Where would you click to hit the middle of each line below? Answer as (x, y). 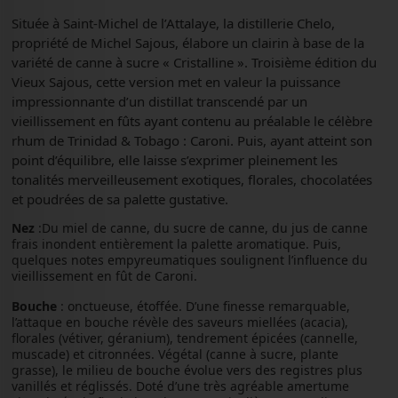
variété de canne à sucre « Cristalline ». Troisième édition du (194, 62)
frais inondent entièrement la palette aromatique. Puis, (176, 243)
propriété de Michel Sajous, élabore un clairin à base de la (187, 42)
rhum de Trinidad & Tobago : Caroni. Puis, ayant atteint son (191, 140)
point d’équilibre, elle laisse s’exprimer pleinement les (174, 159)
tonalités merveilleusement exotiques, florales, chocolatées (191, 179)
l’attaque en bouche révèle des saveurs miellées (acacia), (179, 322)
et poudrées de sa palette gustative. (119, 199)
